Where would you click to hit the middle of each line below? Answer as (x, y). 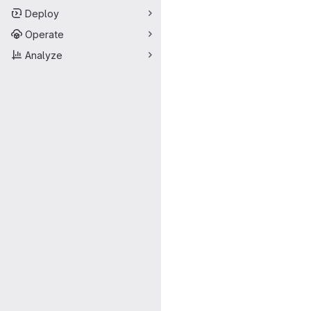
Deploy (42, 13)
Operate (44, 34)
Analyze (44, 55)
